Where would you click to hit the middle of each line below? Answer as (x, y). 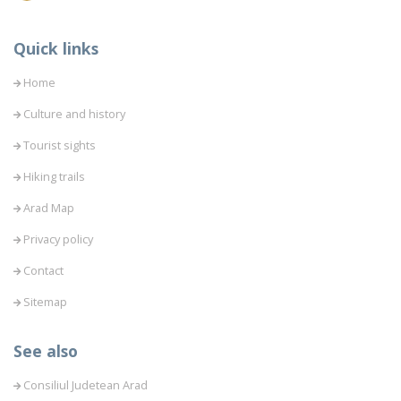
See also (46, 351)
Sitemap (45, 302)
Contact (43, 271)
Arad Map (49, 208)
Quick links (56, 49)
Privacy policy (58, 239)
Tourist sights (60, 145)
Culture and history (74, 114)
